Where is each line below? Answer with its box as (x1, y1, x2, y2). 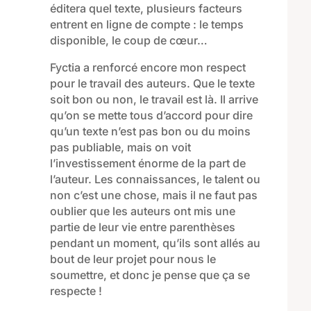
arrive (228, 92, 258, 107)
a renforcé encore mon (83, 60, 203, 75)
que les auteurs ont (89, 204, 191, 219)
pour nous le (146, 252, 216, 267)
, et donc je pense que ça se (103, 268, 250, 283)
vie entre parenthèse (118, 220, 229, 235)
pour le (49, 76, 87, 91)
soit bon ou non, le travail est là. (49, 92, 220, 107)
